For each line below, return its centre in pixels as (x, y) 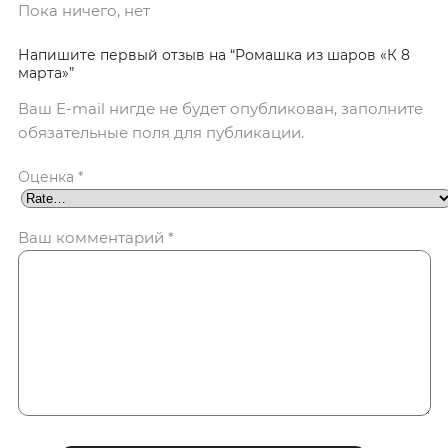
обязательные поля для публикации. (161, 133)
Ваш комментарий (93, 238)
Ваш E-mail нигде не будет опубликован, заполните (220, 109)
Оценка (48, 177)
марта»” (46, 73)
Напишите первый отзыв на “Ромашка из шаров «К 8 (214, 55)
